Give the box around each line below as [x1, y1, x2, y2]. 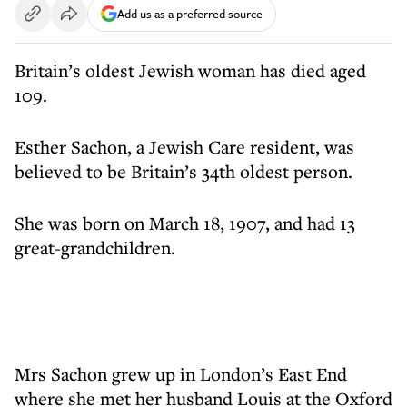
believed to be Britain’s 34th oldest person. [15, 159, 352, 184]
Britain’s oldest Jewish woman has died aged [15, 58, 366, 83]
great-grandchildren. [15, 235, 175, 260]
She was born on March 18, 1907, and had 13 [15, 211, 355, 235]
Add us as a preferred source [117, 4, 263, 23]
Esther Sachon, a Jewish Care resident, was [15, 134, 354, 159]
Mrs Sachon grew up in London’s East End [15, 362, 347, 386]
